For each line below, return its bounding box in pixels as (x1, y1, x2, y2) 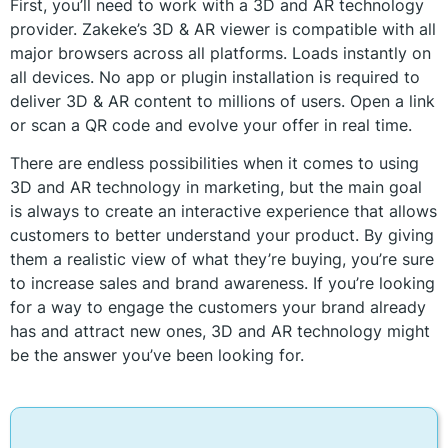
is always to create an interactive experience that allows (10, 201, 437, 221)
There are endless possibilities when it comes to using (10, 153, 419, 173)
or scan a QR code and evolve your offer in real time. (10, 114, 412, 135)
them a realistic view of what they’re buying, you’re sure (10, 249, 434, 269)
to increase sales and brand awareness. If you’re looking (10, 273, 435, 293)
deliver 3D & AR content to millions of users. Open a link (10, 90, 435, 111)
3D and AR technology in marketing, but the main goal (10, 177, 422, 197)
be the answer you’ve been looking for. (10, 345, 304, 365)
